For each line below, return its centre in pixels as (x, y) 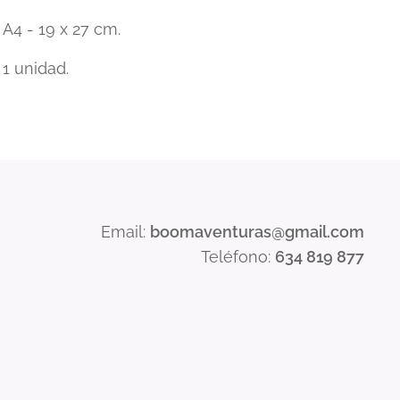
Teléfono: (237, 257)
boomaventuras (210, 232)
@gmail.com (317, 232)
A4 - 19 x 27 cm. (61, 29)
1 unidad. (35, 68)
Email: (125, 232)
